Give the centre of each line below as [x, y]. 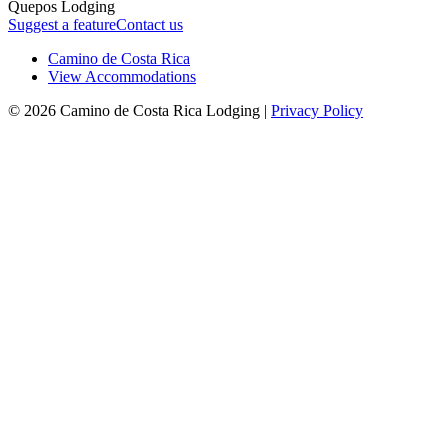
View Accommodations [122, 76]
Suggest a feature [62, 24]
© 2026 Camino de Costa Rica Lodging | [139, 110]
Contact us [149, 24]
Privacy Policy [317, 110]
